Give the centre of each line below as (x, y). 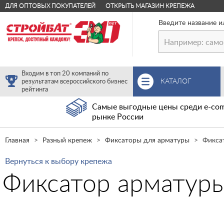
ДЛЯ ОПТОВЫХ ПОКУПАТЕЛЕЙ (50, 6)
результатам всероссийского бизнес (74, 82)
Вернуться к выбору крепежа (58, 161)
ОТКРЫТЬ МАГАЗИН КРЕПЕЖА (150, 6)
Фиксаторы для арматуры (147, 140)
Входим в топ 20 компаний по (65, 74)
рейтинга (35, 90)
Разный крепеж (67, 140)
